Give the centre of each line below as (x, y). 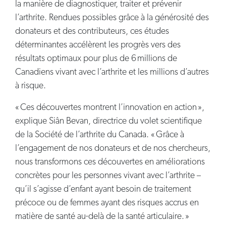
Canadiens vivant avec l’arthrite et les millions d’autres (112, 73)
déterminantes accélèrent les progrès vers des (98, 45)
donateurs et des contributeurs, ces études (92, 32)
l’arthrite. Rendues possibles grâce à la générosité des (112, 18)
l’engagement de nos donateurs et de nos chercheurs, (113, 149)
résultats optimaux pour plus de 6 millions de (96, 59)
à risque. (31, 86)
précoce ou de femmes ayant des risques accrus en (107, 203)
